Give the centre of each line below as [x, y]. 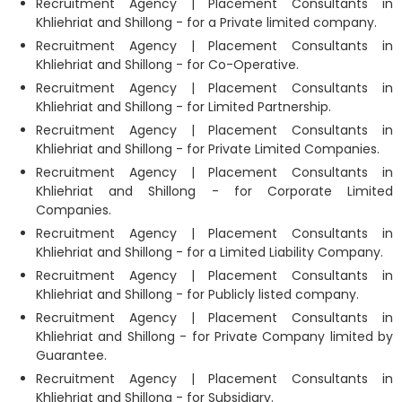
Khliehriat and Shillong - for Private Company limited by [214, 336]
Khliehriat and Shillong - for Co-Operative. [167, 64]
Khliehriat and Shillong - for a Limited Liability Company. [210, 252]
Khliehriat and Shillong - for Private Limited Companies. [208, 149]
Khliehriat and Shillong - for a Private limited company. [206, 22]
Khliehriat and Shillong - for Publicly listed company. [197, 294]
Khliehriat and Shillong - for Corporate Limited [214, 191]
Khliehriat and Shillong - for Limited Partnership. [184, 106]
